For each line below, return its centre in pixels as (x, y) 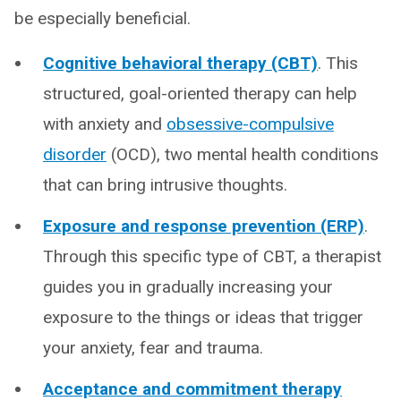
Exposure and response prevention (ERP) (204, 226)
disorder (75, 154)
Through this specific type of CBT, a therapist (212, 256)
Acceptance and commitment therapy (192, 388)
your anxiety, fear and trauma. (153, 347)
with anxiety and (105, 124)
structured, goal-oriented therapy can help (200, 93)
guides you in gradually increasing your (188, 286)
